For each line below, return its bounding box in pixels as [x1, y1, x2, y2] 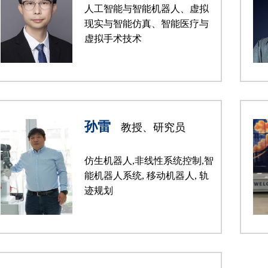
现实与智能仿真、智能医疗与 [84, 19, 209, 29]
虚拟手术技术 [84, 33, 142, 44]
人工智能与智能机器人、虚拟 [84, 4, 209, 14]
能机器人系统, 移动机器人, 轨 [84, 170, 209, 181]
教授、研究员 [118, 121, 185, 133]
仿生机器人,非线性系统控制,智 [84, 156, 214, 166]
